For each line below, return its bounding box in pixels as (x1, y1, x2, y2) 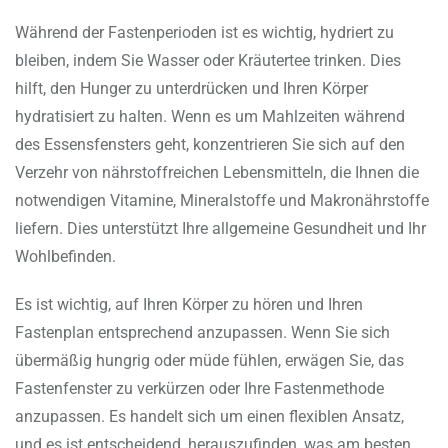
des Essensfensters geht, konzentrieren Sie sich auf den (15, 135, 405, 155)
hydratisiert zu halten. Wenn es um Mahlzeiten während (15, 107, 405, 127)
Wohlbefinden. (15, 247, 116, 267)
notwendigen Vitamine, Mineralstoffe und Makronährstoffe (15, 191, 429, 211)
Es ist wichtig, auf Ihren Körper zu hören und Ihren (15, 295, 363, 315)
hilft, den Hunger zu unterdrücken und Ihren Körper (15, 79, 368, 99)
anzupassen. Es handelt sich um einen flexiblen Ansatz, (15, 407, 404, 427)
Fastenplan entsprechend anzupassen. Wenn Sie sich (15, 323, 390, 343)
